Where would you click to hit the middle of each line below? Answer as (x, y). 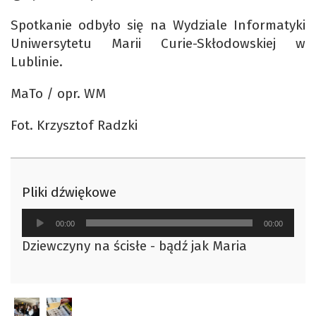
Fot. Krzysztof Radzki (74, 125)
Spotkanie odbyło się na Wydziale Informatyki (158, 25)
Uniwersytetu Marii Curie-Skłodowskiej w (158, 43)
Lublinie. (37, 61)
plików (37, 235)
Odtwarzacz (51, 217)
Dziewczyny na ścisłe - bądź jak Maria (134, 245)
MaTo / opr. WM (58, 93)
